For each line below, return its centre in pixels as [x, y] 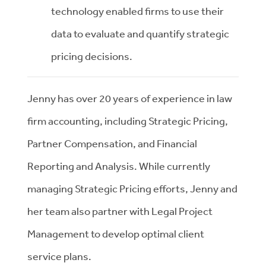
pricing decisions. [92, 56]
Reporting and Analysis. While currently [119, 166]
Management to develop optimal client [116, 233]
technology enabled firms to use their [137, 11]
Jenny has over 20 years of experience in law [130, 98]
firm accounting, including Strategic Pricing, [128, 121]
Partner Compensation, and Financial [112, 143]
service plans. [59, 256]
